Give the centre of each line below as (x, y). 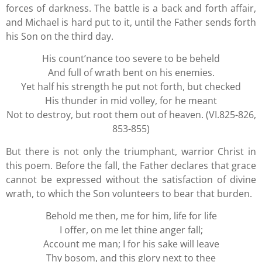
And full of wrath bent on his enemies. (131, 73)
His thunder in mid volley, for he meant (131, 101)
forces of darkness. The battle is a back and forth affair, (131, 8)
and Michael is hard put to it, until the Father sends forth (131, 23)
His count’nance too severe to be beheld (131, 59)
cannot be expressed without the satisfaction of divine (131, 179)
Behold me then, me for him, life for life (131, 216)
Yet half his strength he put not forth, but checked (131, 87)
